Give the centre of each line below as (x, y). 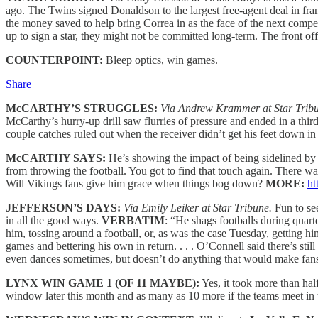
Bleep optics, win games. (160, 60)
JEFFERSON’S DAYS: (63, 207)
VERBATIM (133, 220)
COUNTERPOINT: (54, 60)
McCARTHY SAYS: (56, 158)
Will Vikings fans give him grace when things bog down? (136, 183)
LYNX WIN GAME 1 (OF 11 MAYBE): (103, 283)
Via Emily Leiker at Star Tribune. (198, 207)
